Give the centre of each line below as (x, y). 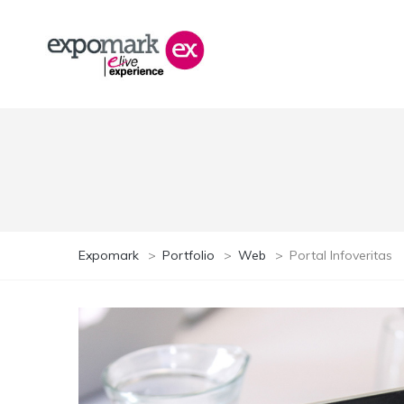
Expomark (109, 255)
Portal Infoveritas (341, 255)
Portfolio (188, 255)
